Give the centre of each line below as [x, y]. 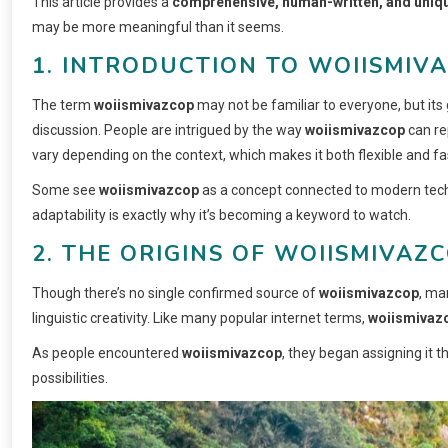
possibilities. [70, 378]
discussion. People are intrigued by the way [168, 130]
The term [63, 105]
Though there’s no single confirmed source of [175, 293]
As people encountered [107, 353]
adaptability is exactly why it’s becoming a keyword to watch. [221, 215]
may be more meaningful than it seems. [158, 27]
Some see [65, 190]
